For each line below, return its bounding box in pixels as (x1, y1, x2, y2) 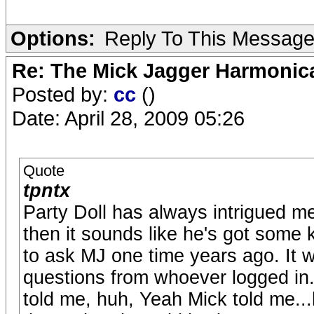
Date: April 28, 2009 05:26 (12, 107, 245, 130)
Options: (11, 27, 95, 50)
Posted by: (12, 83, 114, 106)
